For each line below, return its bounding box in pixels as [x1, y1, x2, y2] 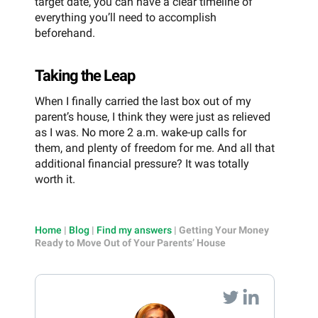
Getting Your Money [179, 224, 269, 236]
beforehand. [35, 26, 95, 40]
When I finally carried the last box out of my [35, 94, 251, 108]
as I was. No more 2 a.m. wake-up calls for [35, 125, 246, 139]
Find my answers [97, 224, 172, 236]
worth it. [35, 172, 75, 186]
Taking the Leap [35, 66, 135, 84]
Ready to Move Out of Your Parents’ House [35, 236, 226, 248]
